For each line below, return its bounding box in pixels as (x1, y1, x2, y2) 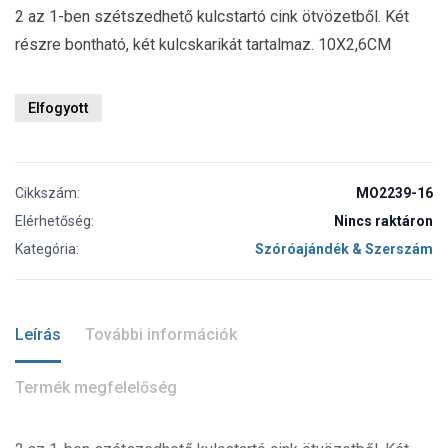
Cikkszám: (15, 184, 80, 201)
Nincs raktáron (334, 212, 433, 229)
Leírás (15, 324, 61, 344)
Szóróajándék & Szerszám (255, 240, 433, 257)
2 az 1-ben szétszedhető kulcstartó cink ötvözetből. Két (15, 6, 409, 26)
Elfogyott (28, 98, 89, 117)
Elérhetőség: (15, 212, 94, 229)
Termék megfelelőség (15, 377, 177, 397)
